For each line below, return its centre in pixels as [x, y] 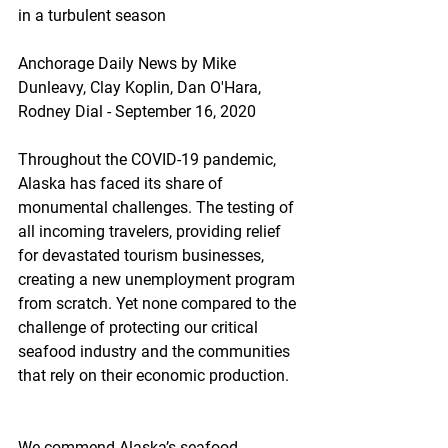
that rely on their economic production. [153, 375]
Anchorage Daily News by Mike [129, 63]
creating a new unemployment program [158, 279]
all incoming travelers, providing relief [151, 231]
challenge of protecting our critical [140, 327]
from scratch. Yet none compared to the [159, 303]
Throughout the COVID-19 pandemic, [149, 159]
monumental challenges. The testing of [158, 207]
